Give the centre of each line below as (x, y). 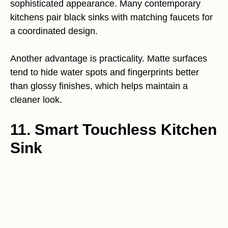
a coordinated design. (54, 31)
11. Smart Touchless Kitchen (113, 129)
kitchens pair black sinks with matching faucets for (111, 17)
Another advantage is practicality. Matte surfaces (109, 58)
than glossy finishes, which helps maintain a (99, 86)
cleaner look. (36, 99)
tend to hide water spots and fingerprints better (105, 72)
